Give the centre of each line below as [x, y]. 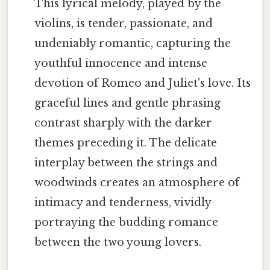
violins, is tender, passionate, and [124, 23]
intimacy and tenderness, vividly [123, 202]
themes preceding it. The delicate [126, 143]
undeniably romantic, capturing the [133, 43]
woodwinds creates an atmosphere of [137, 182]
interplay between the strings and [126, 162]
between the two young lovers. [118, 242]
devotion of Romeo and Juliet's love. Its [143, 83]
